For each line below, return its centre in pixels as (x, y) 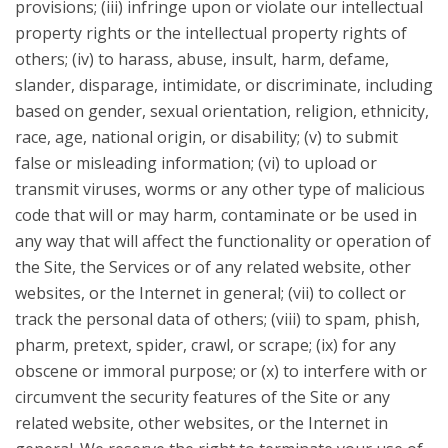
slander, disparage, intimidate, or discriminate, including (224, 85)
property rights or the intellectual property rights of (211, 33)
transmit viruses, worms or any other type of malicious (220, 189)
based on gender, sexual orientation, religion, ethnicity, (222, 111)
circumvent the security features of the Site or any (202, 397)
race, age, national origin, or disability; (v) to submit (206, 137)
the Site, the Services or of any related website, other (213, 267)
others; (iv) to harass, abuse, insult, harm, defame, (202, 59)
